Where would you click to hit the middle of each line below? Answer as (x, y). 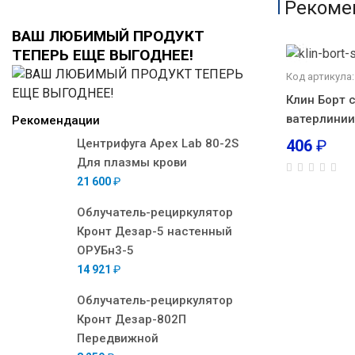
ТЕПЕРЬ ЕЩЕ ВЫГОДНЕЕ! (103, 55)
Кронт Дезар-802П (132, 319)
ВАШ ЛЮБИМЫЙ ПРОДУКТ (108, 36)
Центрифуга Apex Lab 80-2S (158, 143)
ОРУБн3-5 (105, 250)
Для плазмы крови (132, 162)
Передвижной (118, 338)
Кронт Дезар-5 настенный (155, 231)
